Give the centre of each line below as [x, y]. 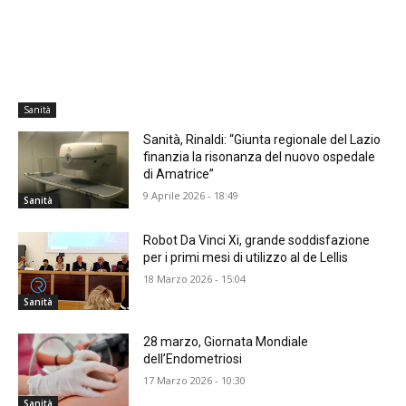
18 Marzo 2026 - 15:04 [195, 279]
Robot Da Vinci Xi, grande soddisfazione [257, 241]
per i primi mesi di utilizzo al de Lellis [246, 258]
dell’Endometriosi [193, 359]
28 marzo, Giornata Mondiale [226, 342]
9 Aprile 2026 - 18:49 [191, 195]
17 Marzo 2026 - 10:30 [195, 381]
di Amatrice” [179, 174]
